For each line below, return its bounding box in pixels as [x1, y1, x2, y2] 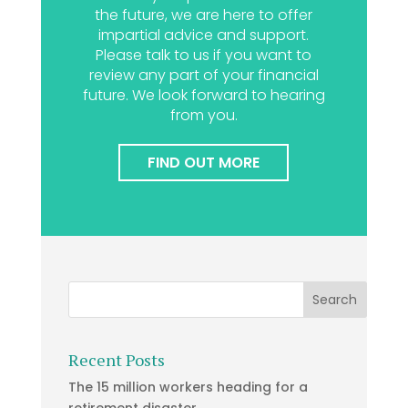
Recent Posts [67, 349, 165, 372]
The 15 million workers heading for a [67, 378, 308, 397]
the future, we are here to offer [95, 5, 313, 25]
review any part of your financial [88, 65, 319, 86]
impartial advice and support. [98, 25, 310, 46]
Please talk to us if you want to [96, 45, 312, 66]
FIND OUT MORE [148, 151, 260, 173]
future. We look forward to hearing [82, 85, 325, 106]
